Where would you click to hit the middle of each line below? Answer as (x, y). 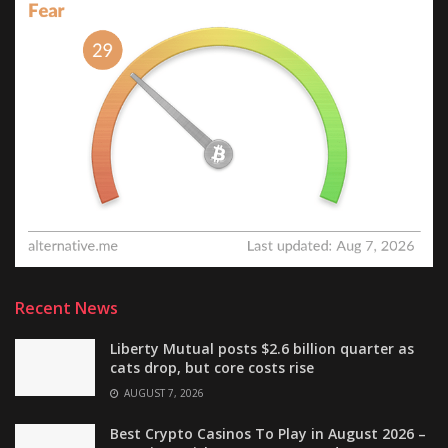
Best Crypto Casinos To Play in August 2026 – (268, 433)
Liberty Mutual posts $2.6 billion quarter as (262, 348)
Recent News (66, 307)
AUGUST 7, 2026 (162, 392)
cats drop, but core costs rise (212, 367)
